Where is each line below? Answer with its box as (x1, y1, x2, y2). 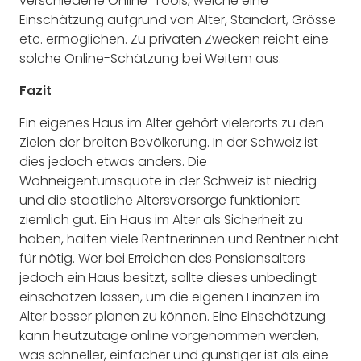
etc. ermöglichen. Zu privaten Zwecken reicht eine (19, 30, 329, 49)
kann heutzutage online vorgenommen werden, (19, 326, 319, 346)
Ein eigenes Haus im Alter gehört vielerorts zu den (19, 114, 324, 133)
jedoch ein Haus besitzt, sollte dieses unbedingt (19, 268, 317, 288)
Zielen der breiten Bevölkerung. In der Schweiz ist (19, 133, 318, 152)
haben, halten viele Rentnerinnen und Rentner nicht (19, 230, 339, 249)
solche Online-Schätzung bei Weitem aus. (19, 49, 281, 68)
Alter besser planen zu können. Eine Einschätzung (19, 307, 326, 326)
